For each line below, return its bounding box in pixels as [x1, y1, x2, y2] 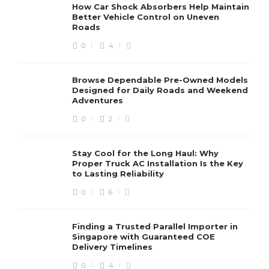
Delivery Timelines [72, 242, 155, 252]
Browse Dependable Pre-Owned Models [72, 75, 248, 85]
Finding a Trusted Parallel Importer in [72, 222, 238, 232]
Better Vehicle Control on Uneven [72, 12, 219, 22]
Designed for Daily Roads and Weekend [72, 85, 248, 95]
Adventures [72, 95, 125, 106]
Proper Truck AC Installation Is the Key [72, 159, 243, 169]
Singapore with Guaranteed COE [72, 232, 215, 242]
